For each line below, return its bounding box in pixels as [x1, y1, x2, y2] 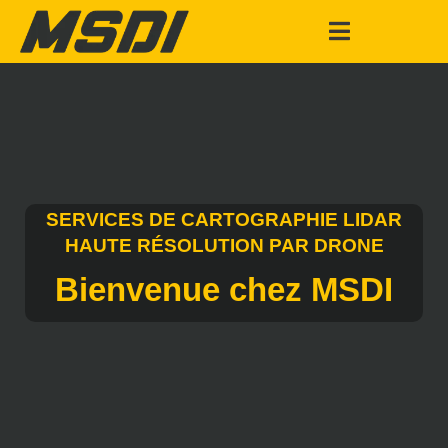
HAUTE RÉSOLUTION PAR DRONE [64, 234, 384, 256]
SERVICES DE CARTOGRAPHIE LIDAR [46, 208, 402, 230]
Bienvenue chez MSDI [55, 270, 393, 308]
